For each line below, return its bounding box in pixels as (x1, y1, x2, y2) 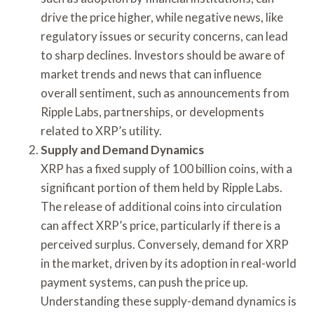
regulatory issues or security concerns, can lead (41, 28, 288, 43)
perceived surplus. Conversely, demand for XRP (41, 236, 289, 252)
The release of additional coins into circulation (41, 198, 282, 214)
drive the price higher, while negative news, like (41, 9, 283, 25)
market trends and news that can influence (41, 66, 261, 81)
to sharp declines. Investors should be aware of (41, 47, 285, 62)
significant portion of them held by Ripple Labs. (41, 179, 282, 195)
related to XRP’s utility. (41, 123, 162, 138)
